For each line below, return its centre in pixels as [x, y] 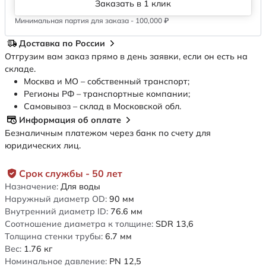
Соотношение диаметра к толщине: [79, 224]
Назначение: [31, 187]
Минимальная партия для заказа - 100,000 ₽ [92, 21]
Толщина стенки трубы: [54, 237]
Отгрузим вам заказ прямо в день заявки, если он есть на [126, 57]
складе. [20, 69]
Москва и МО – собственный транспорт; [107, 82]
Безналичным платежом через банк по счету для [108, 133]
